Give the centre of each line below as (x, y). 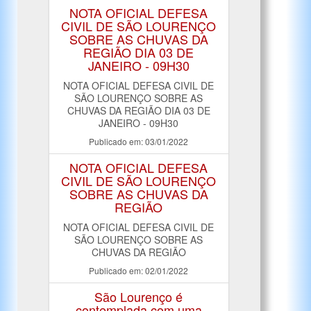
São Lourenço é (139, 296)
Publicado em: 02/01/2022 (139, 270)
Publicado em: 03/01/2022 (139, 141)
